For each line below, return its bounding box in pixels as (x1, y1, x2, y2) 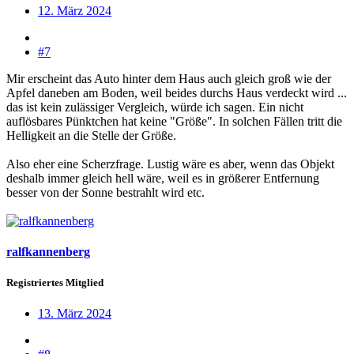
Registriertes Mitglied (6, 277, 104, 289)
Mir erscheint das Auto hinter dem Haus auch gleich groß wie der (6, 71, 331, 85)
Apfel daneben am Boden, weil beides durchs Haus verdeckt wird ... (6, 85, 347, 100)
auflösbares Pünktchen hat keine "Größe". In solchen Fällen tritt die (6, 114, 342, 128)
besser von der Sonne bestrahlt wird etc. (6, 185, 205, 199)
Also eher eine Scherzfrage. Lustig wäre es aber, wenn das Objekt (6, 156, 334, 171)
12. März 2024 (38, 3, 111, 17)
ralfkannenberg (6, 244, 90, 258)
